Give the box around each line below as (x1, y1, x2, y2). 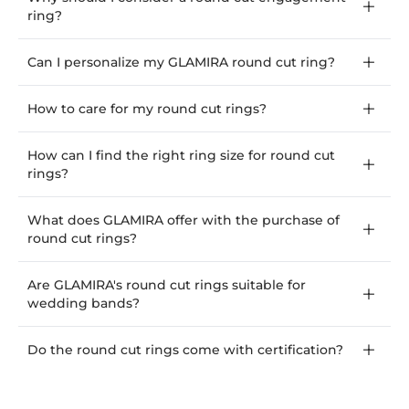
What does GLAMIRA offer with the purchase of (27, 212, 340, 229)
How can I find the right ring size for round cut (27, 147, 335, 164)
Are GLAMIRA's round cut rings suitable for (27, 277, 306, 294)
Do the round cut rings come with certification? (27, 341, 343, 359)
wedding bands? (27, 295, 140, 312)
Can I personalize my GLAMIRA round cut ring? (27, 54, 335, 71)
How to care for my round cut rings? (27, 100, 267, 118)
